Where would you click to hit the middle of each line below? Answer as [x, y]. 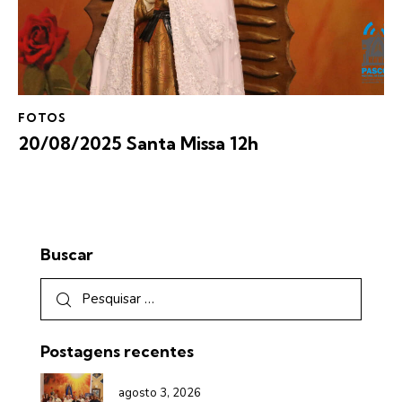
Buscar [67, 255]
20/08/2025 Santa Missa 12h [138, 144]
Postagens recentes [117, 351]
